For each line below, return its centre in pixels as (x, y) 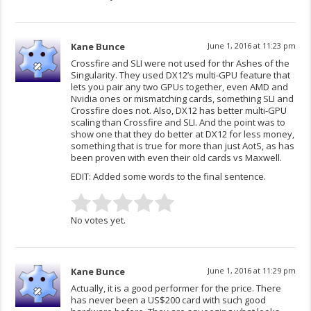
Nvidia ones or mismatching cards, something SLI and (183, 99)
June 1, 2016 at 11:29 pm (251, 271)
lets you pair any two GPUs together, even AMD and (180, 87)
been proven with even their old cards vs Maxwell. (177, 158)
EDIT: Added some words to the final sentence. (169, 177)
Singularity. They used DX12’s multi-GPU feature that (181, 75)
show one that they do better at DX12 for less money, (183, 134)
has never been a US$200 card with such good (169, 300)
